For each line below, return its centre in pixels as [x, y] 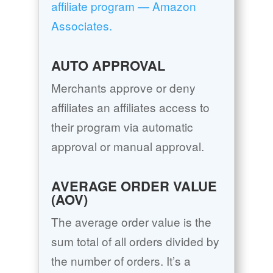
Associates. [81, 26]
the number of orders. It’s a [121, 261]
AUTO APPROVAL [108, 66]
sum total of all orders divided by [135, 241]
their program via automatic [122, 127]
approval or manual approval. [127, 146]
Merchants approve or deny [123, 88]
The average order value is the [131, 222]
